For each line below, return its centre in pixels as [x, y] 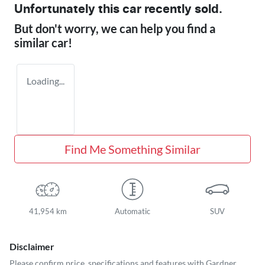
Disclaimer [32, 247]
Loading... [46, 81]
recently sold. [182, 10]
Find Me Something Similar [132, 149]
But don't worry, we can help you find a [115, 29]
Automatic [132, 211]
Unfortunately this [68, 10]
